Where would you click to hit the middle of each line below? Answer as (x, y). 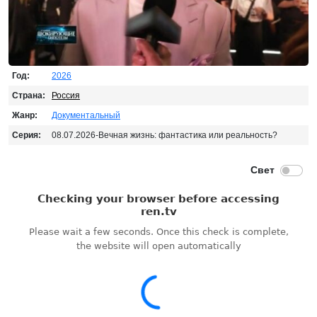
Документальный (86, 115)
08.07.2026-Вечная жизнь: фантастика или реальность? (165, 135)
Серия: (27, 135)
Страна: (29, 95)
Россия (66, 95)
